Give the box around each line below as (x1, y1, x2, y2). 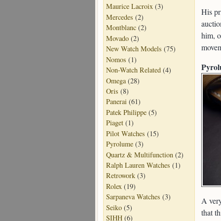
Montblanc (106, 23, 136, 33)
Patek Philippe (106, 107, 147, 117)
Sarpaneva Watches (106, 192, 160, 202)
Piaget (106, 118, 123, 128)
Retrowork (106, 171, 135, 181)
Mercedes (106, 12, 133, 22)
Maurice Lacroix (106, 1, 153, 11)
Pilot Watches (106, 128, 145, 138)
